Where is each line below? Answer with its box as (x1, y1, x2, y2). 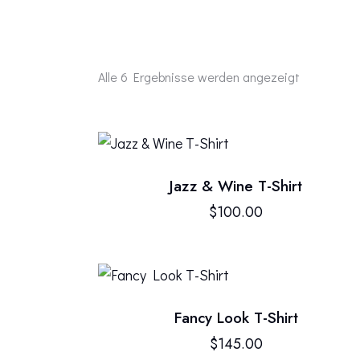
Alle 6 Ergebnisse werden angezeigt (98, 68, 300, 86)
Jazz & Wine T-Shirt (170, 175, 303, 198)
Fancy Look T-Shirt (174, 307, 298, 329)
